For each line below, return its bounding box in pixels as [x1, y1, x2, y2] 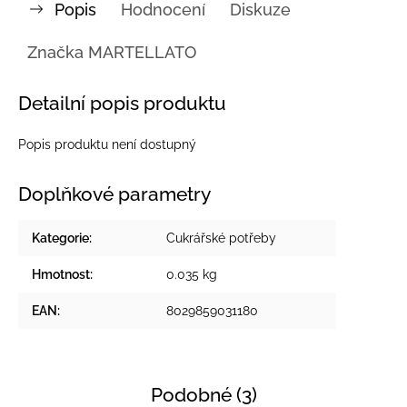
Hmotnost [32, 266, 90, 282]
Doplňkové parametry [18, 182, 211, 205]
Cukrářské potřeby [166, 230, 276, 245]
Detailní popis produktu [18, 91, 226, 114]
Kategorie [32, 230, 89, 245]
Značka [27, 42, 84, 62]
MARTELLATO [84, 42, 196, 62]
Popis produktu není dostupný [18, 136, 196, 152]
